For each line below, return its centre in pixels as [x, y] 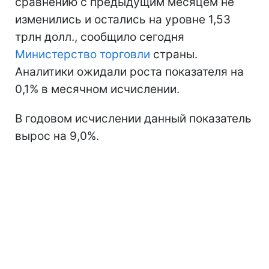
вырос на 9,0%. [57, 136]
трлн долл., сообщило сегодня [100, 37]
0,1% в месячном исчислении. [97, 89]
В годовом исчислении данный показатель [133, 119]
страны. [174, 54]
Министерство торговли [83, 54]
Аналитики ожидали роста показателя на [129, 72]
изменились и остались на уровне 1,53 [123, 20]
